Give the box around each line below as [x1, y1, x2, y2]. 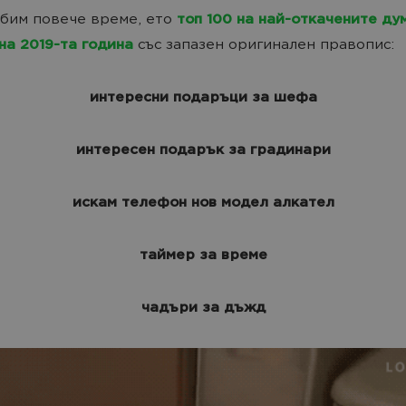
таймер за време [139, 248, 267, 261]
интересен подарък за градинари [75, 143, 331, 156]
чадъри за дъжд [140, 301, 266, 314]
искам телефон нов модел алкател [72, 196, 334, 208]
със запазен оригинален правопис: [133, 38, 394, 53]
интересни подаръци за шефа [89, 91, 317, 103]
